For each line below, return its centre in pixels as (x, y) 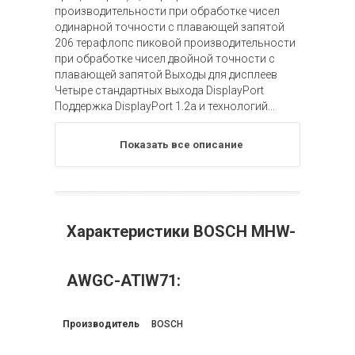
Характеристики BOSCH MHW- (181, 231)
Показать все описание (181, 145)
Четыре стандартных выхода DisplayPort (159, 90)
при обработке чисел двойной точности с (165, 59)
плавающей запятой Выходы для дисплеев (166, 74)
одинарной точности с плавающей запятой (170, 27)
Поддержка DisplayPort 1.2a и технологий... (165, 106)
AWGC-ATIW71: (124, 281)
